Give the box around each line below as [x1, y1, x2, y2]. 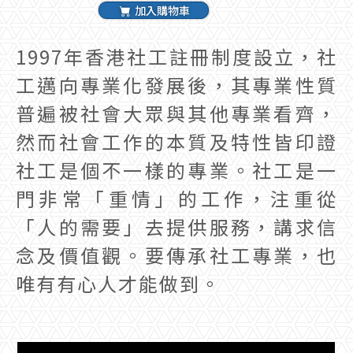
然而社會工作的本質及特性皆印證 [16, 127, 337, 155]
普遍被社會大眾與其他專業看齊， [16, 98, 337, 127]
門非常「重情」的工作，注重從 [16, 184, 337, 212]
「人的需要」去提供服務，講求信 [16, 212, 337, 240]
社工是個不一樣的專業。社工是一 [16, 155, 337, 184]
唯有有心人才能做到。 [16, 269, 221, 297]
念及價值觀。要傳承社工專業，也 [16, 240, 337, 269]
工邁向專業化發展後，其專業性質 [16, 70, 337, 98]
